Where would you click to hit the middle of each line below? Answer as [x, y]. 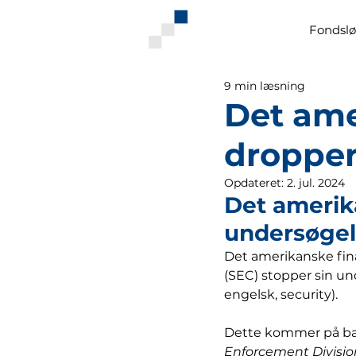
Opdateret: [255, 183]
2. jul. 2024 [316, 183]
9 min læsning [265, 85]
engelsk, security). [281, 294]
